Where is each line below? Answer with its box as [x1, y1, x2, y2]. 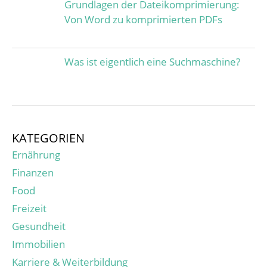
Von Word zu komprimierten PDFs [64, 12, 222, 26]
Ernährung [12, 147, 60, 162]
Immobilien [12, 237, 65, 251]
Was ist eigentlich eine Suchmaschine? [64, 54, 240, 69]
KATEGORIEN [12, 129, 85, 146]
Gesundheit [12, 219, 66, 233]
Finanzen [12, 165, 54, 179]
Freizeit [12, 201, 46, 215]
